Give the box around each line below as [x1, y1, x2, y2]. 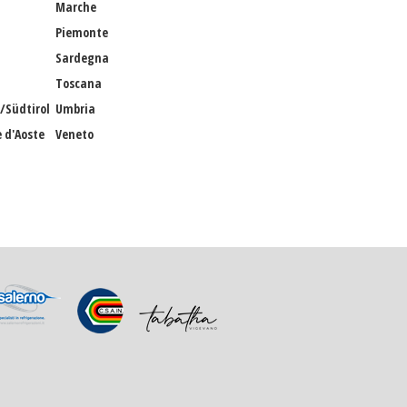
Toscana [55, 74, 102, 92]
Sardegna [55, 49, 109, 66]
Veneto [55, 125, 94, 143]
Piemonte [55, 24, 108, 41]
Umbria [55, 100, 95, 117]
